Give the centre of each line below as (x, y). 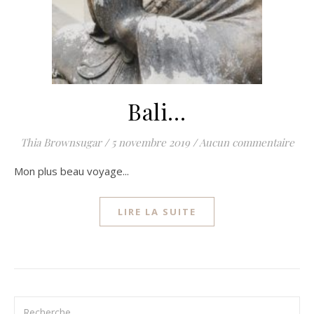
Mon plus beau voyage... (76, 171)
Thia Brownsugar (61, 142)
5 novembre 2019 (150, 142)
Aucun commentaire (246, 142)
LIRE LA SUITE (157, 212)
